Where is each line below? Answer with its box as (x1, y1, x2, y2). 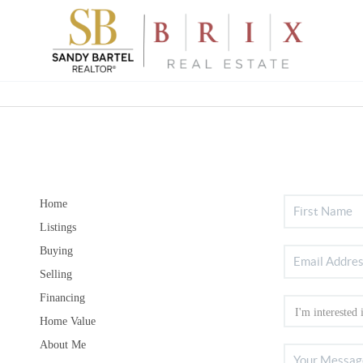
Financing (39, 291, 85, 304)
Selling (39, 267, 72, 280)
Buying (39, 244, 73, 257)
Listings (39, 220, 76, 233)
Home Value (39, 314, 96, 327)
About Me (39, 338, 86, 351)
